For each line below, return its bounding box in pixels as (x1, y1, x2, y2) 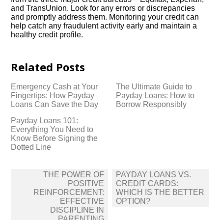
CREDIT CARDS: (115, 179, 178, 188)
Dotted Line (11, 143, 52, 151)
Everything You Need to (11, 125, 94, 134)
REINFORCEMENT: (33, 188, 105, 196)
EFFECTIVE (60, 197, 105, 205)
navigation (10, 178, 67, 191)
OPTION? (115, 197, 150, 205)
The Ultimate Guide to (116, 82, 192, 91)
